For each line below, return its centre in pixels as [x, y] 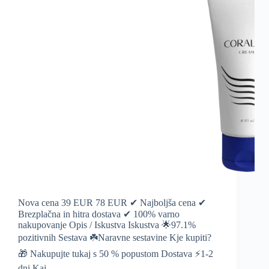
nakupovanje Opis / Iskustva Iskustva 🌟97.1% [107, 225]
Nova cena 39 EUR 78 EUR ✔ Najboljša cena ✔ [112, 203]
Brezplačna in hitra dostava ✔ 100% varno [99, 214]
